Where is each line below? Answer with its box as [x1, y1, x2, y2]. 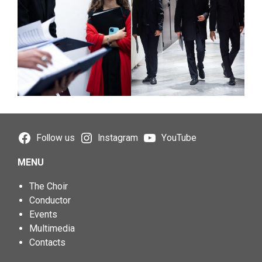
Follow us [36, 132, 75, 143]
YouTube [161, 132, 196, 143]
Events [29, 208, 57, 220]
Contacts [29, 236, 65, 248]
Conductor [29, 194, 71, 206]
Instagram [98, 132, 139, 143]
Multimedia [29, 222, 75, 234]
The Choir [29, 180, 68, 192]
